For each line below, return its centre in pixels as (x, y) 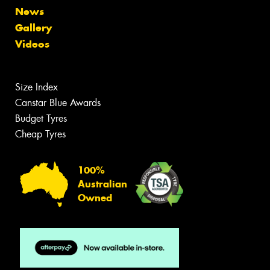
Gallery (33, 28)
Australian (102, 184)
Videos (32, 44)
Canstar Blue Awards (58, 103)
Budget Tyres (41, 119)
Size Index (36, 87)
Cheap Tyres (40, 134)
